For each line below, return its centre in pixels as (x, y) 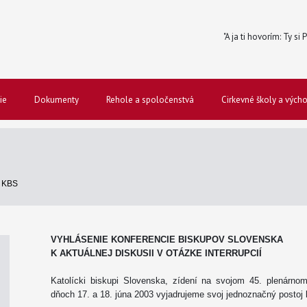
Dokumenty (57, 100)
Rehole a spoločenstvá (150, 100)
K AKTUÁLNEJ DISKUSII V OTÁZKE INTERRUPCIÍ (158, 253)
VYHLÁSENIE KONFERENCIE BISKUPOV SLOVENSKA (167, 240)
